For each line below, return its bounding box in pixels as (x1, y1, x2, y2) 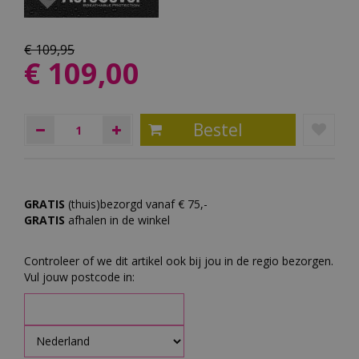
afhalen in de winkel (68, 212, 173, 228)
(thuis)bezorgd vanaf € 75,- (68, 196, 211, 212)
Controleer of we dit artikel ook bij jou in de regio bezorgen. (24, 252, 333, 268)
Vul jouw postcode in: (24, 268, 135, 284)
